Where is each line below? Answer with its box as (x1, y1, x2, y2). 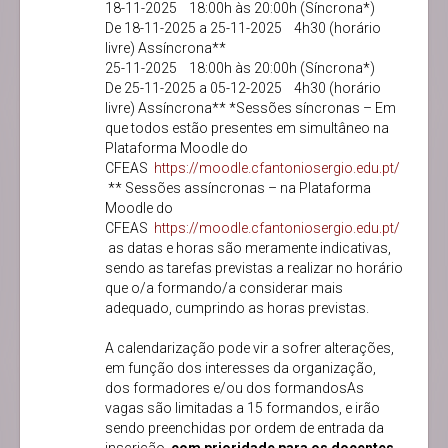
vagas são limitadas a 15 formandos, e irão (105, 400, 380, 417)
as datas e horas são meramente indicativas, (105, 240, 391, 257)
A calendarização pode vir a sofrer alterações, (105, 340, 394, 357)
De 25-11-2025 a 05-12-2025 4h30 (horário (105, 80, 381, 97)
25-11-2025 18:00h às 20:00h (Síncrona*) (105, 60, 375, 77)
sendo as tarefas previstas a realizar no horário (105, 260, 403, 277)
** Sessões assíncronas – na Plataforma (105, 180, 371, 197)
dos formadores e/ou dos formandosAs (105, 380, 364, 397)
